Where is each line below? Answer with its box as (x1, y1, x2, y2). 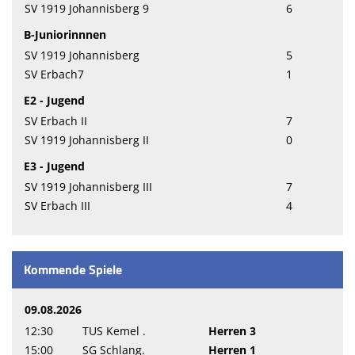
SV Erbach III (25, 198, 90, 214)
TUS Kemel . (82, 323, 146, 339)
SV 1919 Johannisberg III (25, 179, 152, 195)
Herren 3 (208, 323, 256, 339)
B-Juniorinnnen (24, 27, 106, 43)
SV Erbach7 (25, 67, 84, 82)
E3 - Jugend (24, 158, 85, 174)
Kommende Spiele (24, 260, 122, 280)
